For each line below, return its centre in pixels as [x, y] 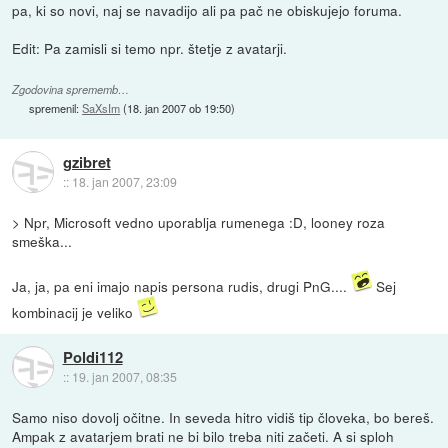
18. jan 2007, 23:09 [124, 182]
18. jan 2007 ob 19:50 [179, 107]
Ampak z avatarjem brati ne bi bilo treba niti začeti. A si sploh [203, 435]
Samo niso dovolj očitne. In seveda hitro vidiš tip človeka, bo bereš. [223, 416]
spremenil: [56, 107]
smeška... [42, 240]
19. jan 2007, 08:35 [124, 377]
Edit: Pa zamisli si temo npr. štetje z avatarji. [150, 47]
